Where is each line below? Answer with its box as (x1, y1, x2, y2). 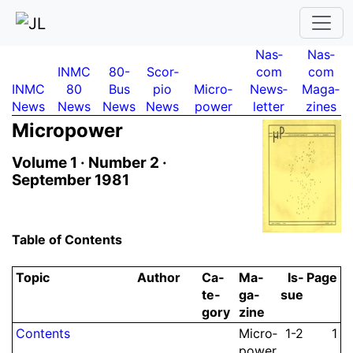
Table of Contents (12, 232, 122, 248)
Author (137, 269, 180, 286)
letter (253, 98, 284, 114)
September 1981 (12, 170, 129, 189)
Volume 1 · (12, 153, 85, 172)
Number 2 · (88, 153, 167, 172)
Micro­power (12, 118, 123, 142)
